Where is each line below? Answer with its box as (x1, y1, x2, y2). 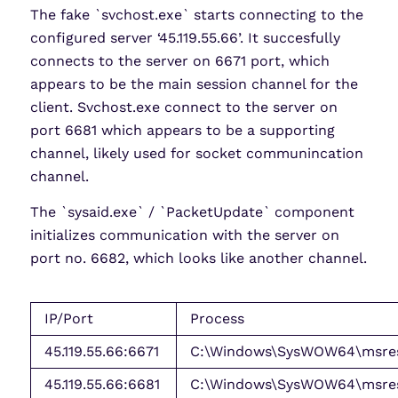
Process (189, 309, 244, 327)
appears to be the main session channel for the (29, 76, 358, 93)
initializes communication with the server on (29, 226, 339, 243)
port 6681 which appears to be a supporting (29, 122, 335, 139)
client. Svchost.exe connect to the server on (29, 99, 338, 116)
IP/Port (44, 309, 93, 327)
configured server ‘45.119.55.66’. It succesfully (29, 29, 340, 47)
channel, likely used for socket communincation (29, 145, 363, 163)
